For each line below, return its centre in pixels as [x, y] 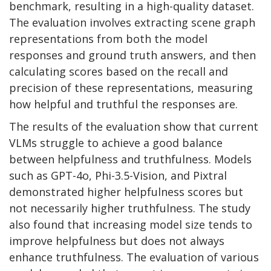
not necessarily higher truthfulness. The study [130, 208]
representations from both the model [108, 38]
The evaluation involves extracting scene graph [132, 22]
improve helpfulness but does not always [117, 240]
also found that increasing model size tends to [131, 224]
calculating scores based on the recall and [119, 71]
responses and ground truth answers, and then [132, 55]
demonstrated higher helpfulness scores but [126, 191]
